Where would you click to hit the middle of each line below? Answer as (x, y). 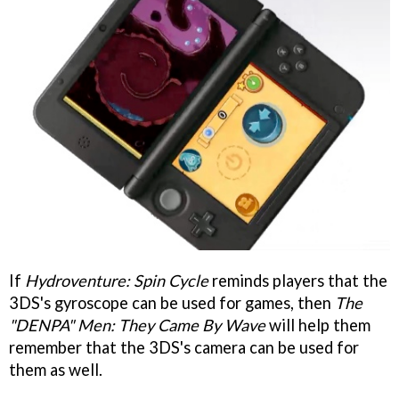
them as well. (56, 369)
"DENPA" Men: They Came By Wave (137, 325)
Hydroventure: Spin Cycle (117, 280)
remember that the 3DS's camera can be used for (184, 347)
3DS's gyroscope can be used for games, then (172, 302)
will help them (318, 325)
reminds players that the (298, 280)
